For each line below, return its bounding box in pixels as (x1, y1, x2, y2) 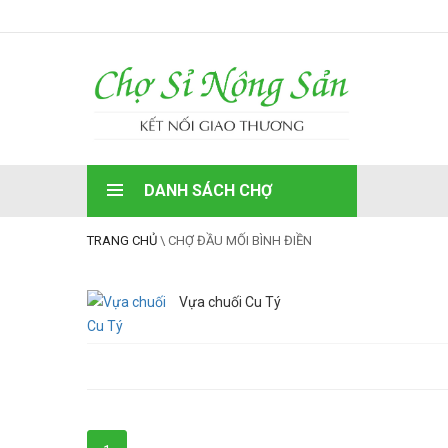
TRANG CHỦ (87, 232, 157, 248)
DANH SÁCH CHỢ (144, 180, 272, 200)
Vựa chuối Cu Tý (179, 293, 281, 310)
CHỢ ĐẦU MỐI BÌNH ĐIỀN (168, 232, 312, 248)
